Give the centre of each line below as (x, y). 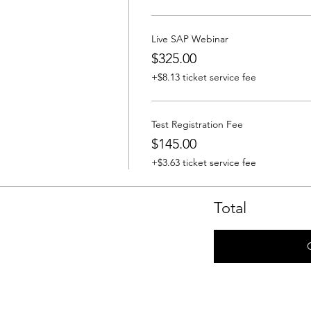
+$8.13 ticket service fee (203, 77)
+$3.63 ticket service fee (203, 162)
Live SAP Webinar (190, 39)
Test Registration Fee (197, 124)
